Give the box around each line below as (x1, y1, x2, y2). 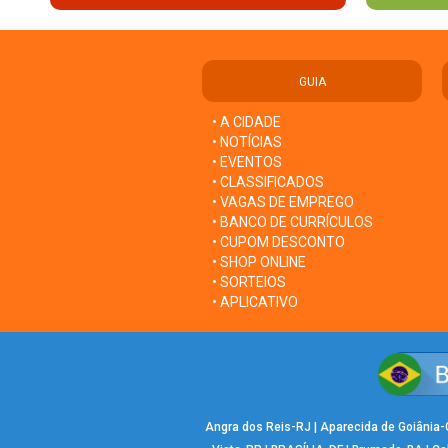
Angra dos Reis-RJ (204, 419, 311, 434)
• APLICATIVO (212, 293, 298, 310)
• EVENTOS (212, 153, 282, 170)
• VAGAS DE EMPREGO (212, 193, 354, 210)
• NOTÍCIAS (212, 133, 282, 150)
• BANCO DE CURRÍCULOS (212, 213, 373, 230)
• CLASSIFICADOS (212, 173, 324, 190)
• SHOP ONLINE (212, 253, 306, 270)
